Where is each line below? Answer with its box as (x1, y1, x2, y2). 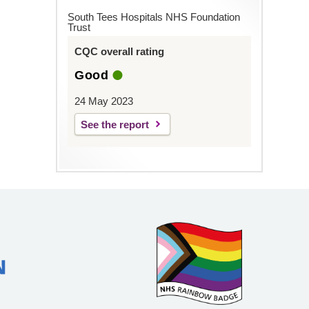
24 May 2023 (74, 95, 133, 108)
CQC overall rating (74, 46, 164, 58)
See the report (80, 119, 149, 131)
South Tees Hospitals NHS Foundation (67, 11, 240, 23)
